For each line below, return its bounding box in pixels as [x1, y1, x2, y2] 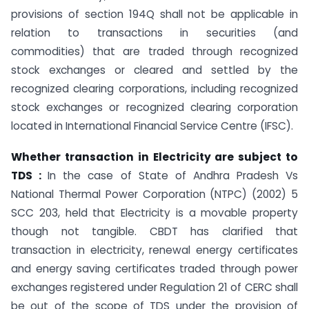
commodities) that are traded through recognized [11, 44, 298, 59]
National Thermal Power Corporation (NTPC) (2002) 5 [11, 187, 298, 202]
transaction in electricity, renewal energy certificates [11, 243, 298, 258]
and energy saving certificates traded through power [11, 261, 298, 277]
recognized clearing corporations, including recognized [11, 81, 298, 97]
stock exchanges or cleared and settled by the [11, 63, 298, 78]
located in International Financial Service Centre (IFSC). [11, 119, 293, 134]
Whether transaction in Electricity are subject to [11, 150, 298, 165]
